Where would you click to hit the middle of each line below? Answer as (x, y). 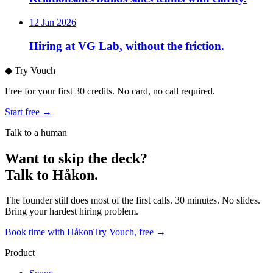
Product (20, 253)
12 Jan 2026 (53, 23)
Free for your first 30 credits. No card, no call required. (110, 91)
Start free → (28, 112)
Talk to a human (36, 132)
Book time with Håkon (49, 232)
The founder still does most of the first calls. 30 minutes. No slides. (133, 200)
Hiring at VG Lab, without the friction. (127, 46)
